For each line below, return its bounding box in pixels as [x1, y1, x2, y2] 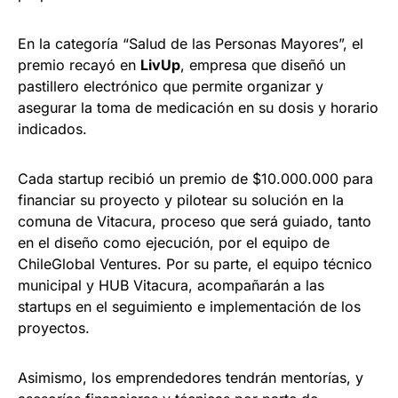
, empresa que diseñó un [180, 56, 346, 75]
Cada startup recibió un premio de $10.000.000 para [18, 170, 373, 188]
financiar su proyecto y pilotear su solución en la [18, 191, 344, 210]
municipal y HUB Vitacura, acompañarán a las [18, 276, 324, 295]
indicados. [18, 120, 87, 139]
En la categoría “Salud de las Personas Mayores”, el [18, 35, 363, 53]
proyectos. [18, 319, 90, 338]
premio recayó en [18, 56, 140, 75]
